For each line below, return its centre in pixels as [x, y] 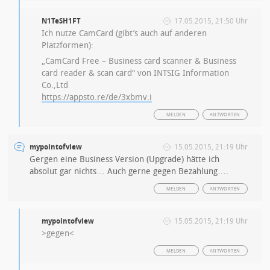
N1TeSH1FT [61, 21]
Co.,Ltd [55, 85]
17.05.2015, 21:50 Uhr [211, 21]
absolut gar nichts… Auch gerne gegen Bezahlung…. [129, 171]
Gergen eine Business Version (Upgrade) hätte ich [125, 159]
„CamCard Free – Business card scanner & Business [139, 61]
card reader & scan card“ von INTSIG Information [136, 73]
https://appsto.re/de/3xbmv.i [97, 97]
